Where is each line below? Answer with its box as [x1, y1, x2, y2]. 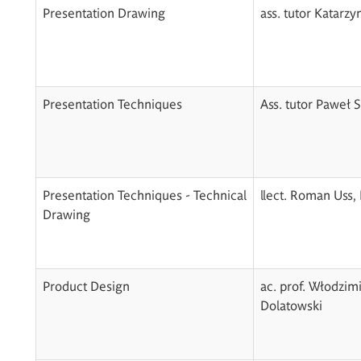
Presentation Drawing [42, 3, 165, 20]
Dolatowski [259, 296, 322, 313]
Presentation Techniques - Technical [42, 185, 247, 202]
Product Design [42, 276, 130, 293]
